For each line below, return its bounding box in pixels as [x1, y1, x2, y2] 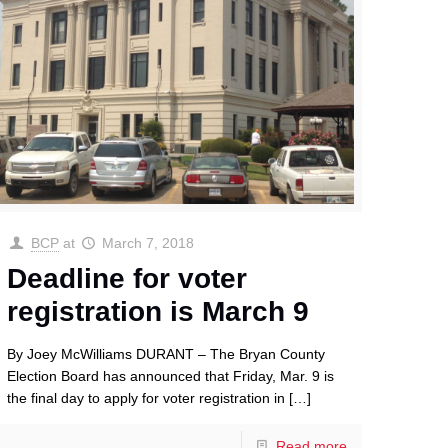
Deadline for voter [7, 263, 248, 295]
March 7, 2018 [102, 235, 195, 252]
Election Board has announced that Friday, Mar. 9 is [7, 368, 335, 385]
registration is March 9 [7, 296, 310, 328]
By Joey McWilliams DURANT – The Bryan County [7, 346, 326, 363]
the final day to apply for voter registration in [7, 390, 286, 407]
